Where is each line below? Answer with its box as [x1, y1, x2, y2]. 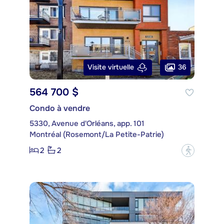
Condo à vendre [29, 102, 90, 113]
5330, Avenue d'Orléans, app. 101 [29, 118, 144, 128]
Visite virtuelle [87, 62, 134, 72]
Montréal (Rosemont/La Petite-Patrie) [29, 129, 164, 139]
